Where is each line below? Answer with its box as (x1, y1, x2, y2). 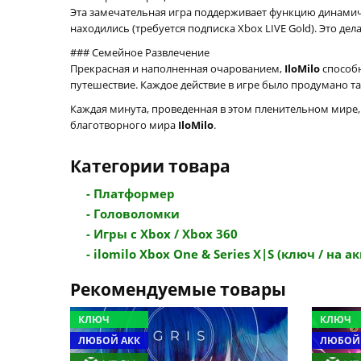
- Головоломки (86, 205, 180, 222)
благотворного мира (70, 118, 178, 132)
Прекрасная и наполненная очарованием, (70, 61, 284, 76)
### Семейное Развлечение (70, 45, 210, 60)
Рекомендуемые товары (70, 278, 286, 301)
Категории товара (70, 155, 230, 177)
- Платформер (86, 185, 175, 201)
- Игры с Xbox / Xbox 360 (86, 226, 238, 242)
